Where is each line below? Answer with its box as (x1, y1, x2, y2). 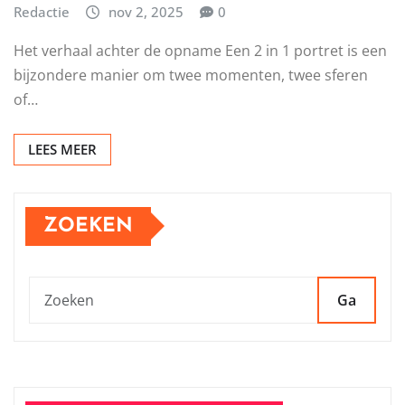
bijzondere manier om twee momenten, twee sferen (14, 64, 368, 85)
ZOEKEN (43, 215, 133, 237)
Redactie (14, 3, 70, 22)
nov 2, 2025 (108, 3, 184, 22)
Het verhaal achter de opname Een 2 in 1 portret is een (14, 40, 387, 61)
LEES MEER (28, 139, 97, 158)
